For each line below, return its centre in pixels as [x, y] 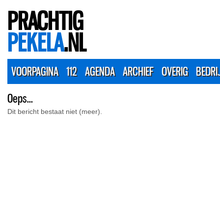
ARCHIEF [138, 71]
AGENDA [100, 71]
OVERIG [175, 71]
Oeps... [20, 98]
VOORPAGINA [35, 71]
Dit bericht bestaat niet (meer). [55, 111]
